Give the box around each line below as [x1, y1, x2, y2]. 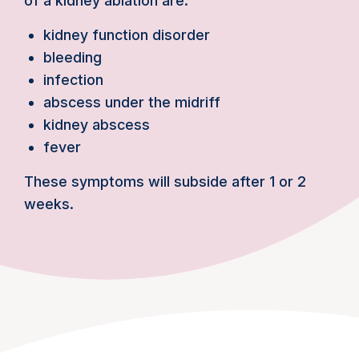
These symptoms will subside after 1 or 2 [24, 173, 306, 190]
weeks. [24, 196, 74, 212]
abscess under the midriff [43, 94, 224, 111]
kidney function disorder [43, 26, 210, 43]
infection [43, 71, 103, 88]
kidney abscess [43, 116, 150, 133]
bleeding [43, 49, 102, 66]
